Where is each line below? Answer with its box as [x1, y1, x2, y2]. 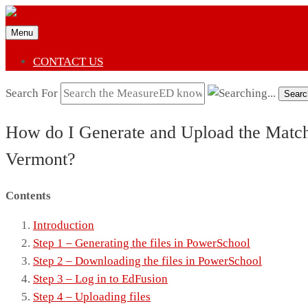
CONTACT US [33, 55, 103, 68]
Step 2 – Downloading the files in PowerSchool [33, 254, 262, 268]
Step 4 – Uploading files [33, 290, 151, 304]
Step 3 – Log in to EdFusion [33, 272, 168, 286]
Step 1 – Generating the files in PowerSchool [33, 236, 250, 250]
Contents [5, 189, 51, 203]
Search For [5, 87, 58, 100]
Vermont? [5, 149, 76, 170]
